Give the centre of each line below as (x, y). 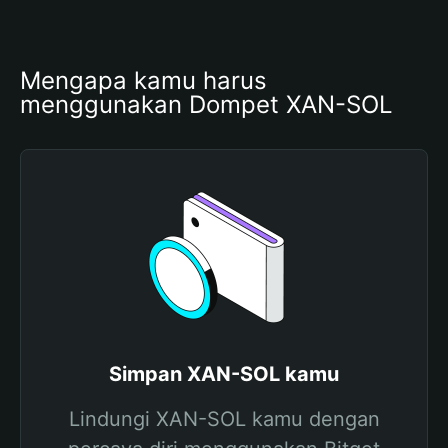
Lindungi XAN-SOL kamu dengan (224, 419)
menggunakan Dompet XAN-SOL (206, 104)
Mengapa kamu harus (143, 80)
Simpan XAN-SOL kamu (224, 374)
